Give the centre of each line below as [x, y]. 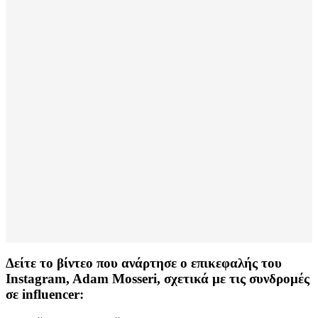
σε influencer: [45, 295]
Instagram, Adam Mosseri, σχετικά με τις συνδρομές [158, 279]
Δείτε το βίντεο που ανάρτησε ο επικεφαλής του [144, 263]
